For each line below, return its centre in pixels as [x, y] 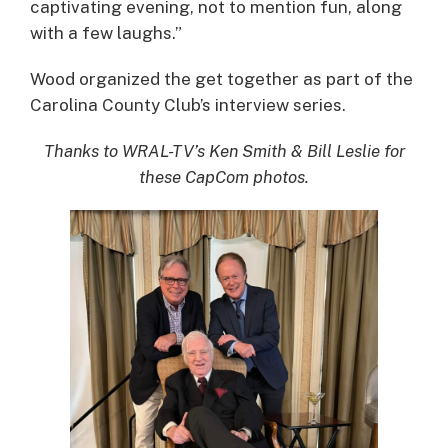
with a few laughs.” [106, 32]
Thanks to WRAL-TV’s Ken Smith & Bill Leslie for [224, 150]
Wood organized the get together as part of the [221, 78]
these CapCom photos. [224, 176]
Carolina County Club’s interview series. [188, 104]
